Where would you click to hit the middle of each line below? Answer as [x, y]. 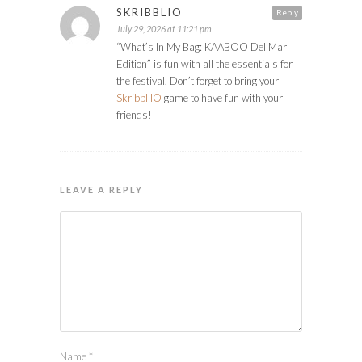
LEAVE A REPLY [101, 189]
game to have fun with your [222, 97]
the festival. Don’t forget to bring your [198, 80]
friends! [134, 114]
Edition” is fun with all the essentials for [204, 63]
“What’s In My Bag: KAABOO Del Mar [202, 46]
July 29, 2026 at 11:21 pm [164, 28]
